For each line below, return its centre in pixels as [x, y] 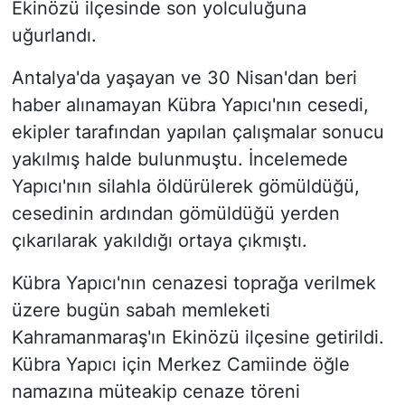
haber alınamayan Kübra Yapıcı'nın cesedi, [190, 105]
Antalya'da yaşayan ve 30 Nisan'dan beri [184, 78]
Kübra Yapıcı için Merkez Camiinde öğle [180, 365]
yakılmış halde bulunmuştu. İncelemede [179, 160]
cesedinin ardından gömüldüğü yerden [175, 214]
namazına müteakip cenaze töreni [155, 392]
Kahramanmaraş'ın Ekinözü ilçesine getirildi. [198, 338]
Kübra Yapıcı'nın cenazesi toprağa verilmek [193, 283]
